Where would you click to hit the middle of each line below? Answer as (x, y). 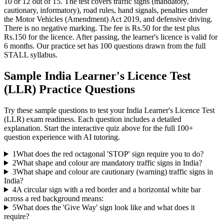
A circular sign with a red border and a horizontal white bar (108, 190)
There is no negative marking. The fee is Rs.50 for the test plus (102, 28)
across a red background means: (54, 199)
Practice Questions (85, 89)
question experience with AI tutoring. (62, 137)
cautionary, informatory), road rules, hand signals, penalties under (106, 10)
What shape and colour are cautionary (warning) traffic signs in (114, 172)
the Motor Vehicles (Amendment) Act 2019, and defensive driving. (108, 19)
